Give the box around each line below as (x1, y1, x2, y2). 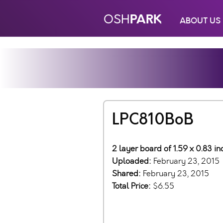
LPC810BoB (112, 109, 194, 131)
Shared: (112, 168, 143, 179)
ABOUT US (180, 15, 221, 26)
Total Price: (112, 181, 153, 192)
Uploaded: (112, 156, 153, 167)
